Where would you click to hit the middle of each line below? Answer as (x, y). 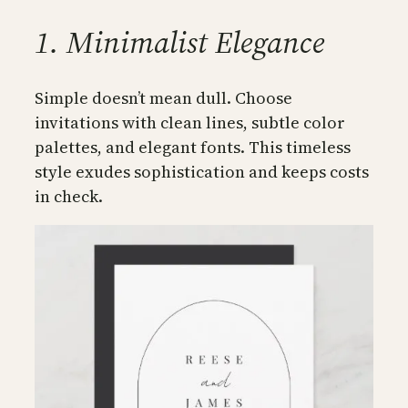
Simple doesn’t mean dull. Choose (163, 98)
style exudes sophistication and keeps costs (202, 172)
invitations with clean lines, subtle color (190, 123)
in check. (69, 197)
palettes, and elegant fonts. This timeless (193, 148)
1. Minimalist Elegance (180, 41)
